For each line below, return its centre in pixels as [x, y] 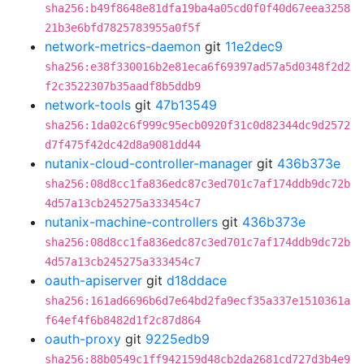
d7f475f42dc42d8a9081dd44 [123, 145]
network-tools [88, 105]
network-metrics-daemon [123, 46]
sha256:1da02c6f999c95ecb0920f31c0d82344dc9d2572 [197, 125]
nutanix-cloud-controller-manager [149, 163]
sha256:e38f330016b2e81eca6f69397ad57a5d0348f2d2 [197, 67]
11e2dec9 [254, 46]
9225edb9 [178, 339]
